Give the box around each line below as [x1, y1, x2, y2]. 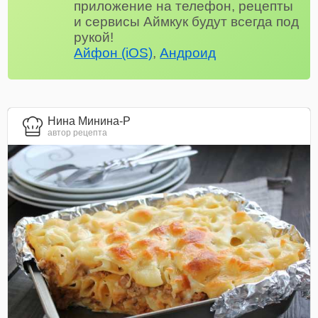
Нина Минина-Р [48, 114, 131, 127]
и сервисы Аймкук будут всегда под [74, 13, 300, 29]
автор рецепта [48, 127, 108, 138]
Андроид [160, 45, 216, 60]
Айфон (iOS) [74, 45, 153, 60]
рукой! [74, 29, 114, 45]
